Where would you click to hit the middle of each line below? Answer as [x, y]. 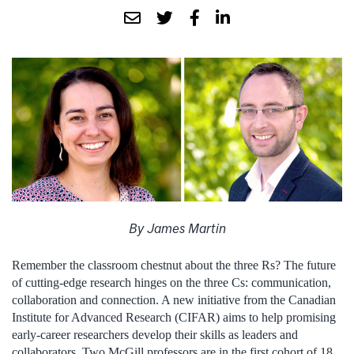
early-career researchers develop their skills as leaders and [155, 334]
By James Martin [177, 228]
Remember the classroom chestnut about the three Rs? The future [174, 265]
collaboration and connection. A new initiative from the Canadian [174, 299]
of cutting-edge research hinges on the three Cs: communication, [171, 282]
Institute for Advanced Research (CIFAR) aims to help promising [174, 317]
